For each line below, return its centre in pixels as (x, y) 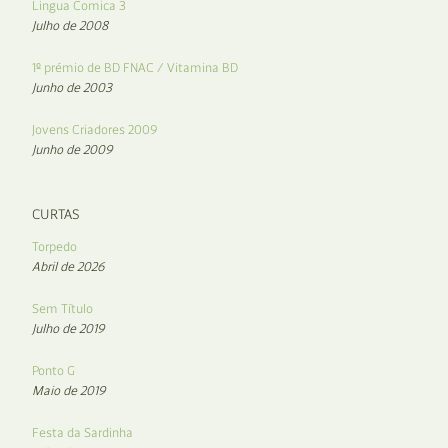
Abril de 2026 (68, 266)
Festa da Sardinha (82, 432)
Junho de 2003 (72, 87)
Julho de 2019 (68, 328)
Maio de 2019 (69, 390)
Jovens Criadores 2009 (95, 129)
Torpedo (54, 246)
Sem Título (62, 308)
